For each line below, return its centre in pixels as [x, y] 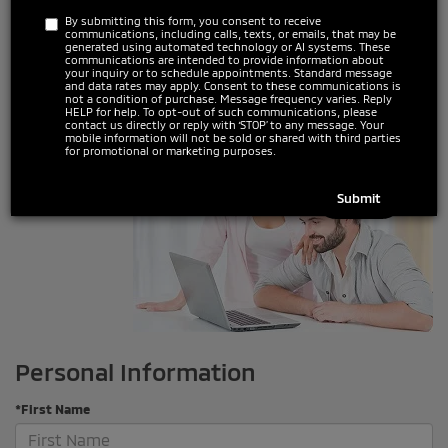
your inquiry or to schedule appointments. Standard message [228, 72]
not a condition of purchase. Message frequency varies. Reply [228, 98]
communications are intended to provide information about [224, 59]
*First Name [52, 408]
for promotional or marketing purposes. [170, 150]
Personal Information [135, 371]
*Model [37, 75]
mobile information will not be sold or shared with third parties [233, 137]
